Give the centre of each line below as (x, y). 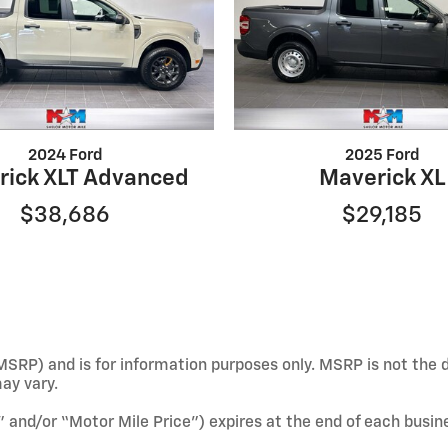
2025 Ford (382, 155)
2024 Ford (65, 155)
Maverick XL (382, 178)
